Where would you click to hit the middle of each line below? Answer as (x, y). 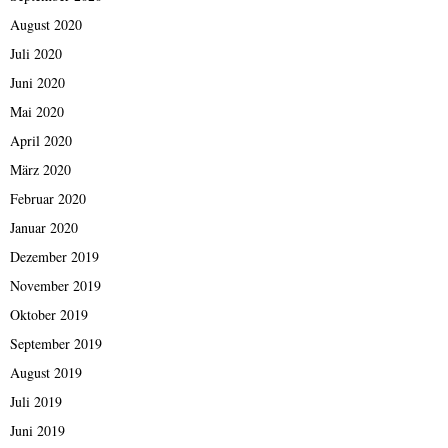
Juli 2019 (36, 402)
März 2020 (40, 170)
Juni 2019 (37, 431)
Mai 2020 (37, 112)
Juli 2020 (36, 54)
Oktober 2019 (49, 315)
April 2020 (41, 141)
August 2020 (46, 25)
